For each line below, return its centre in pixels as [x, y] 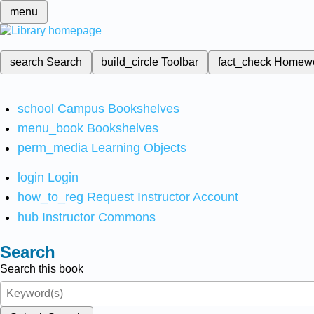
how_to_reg [50, 197]
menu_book [50, 128]
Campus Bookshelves [118, 108]
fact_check [244, 62]
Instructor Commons [98, 217]
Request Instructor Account [162, 197]
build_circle [131, 62]
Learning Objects [138, 148]
